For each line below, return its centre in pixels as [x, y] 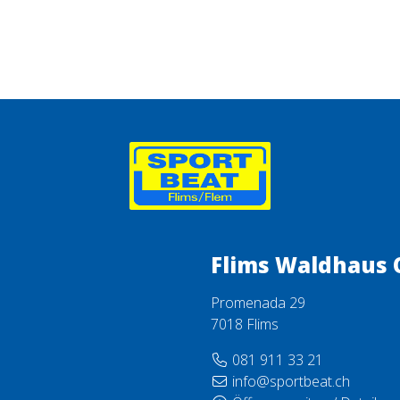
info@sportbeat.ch [291, 381]
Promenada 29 [258, 303]
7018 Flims [245, 324]
